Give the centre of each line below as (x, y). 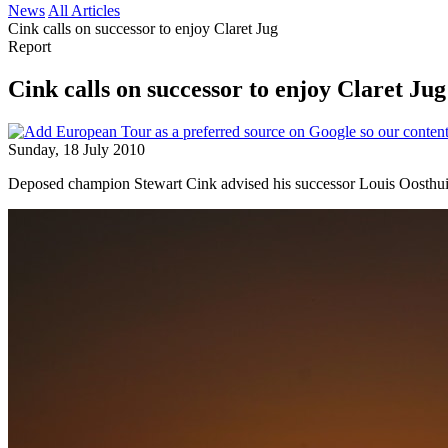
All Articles (84, 10)
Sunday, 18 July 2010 (76, 149)
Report (29, 46)
